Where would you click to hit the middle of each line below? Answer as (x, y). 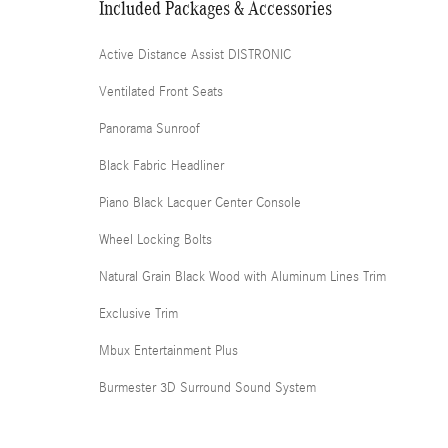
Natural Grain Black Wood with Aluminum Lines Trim (242, 277)
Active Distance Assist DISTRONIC (195, 55)
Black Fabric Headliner (161, 166)
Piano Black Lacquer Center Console (200, 203)
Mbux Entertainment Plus (168, 351)
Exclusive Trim (138, 314)
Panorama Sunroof (149, 129)
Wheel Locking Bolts (155, 240)
